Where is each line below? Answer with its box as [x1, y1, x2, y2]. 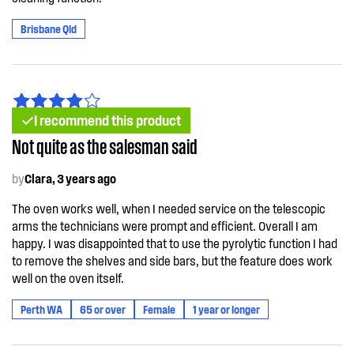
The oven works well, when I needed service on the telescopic [12, 201, 326, 216]
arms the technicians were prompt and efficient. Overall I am [12, 218, 318, 233]
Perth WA [21, 303, 62, 316]
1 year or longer [193, 303, 260, 316]
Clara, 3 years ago [24, 171, 116, 186]
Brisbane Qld [21, 22, 77, 36]
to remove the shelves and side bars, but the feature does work [12, 253, 333, 268]
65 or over [80, 303, 126, 316]
